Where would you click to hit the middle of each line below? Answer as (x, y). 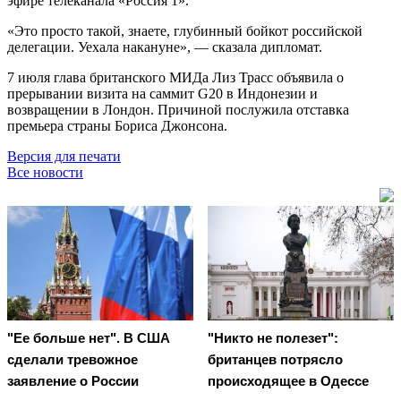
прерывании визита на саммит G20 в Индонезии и (162, 93)
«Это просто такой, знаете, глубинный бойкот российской (185, 30)
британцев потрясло (275, 360)
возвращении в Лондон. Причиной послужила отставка (178, 109)
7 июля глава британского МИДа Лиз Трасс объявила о (175, 77)
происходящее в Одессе (288, 381)
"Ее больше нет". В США (89, 338)
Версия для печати (64, 156)
